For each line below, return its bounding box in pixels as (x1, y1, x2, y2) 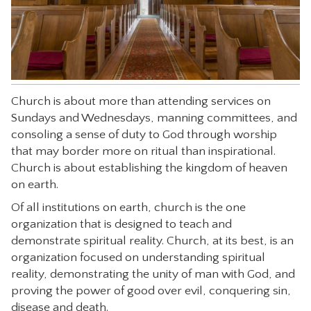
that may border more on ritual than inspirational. (10, 144, 276, 158)
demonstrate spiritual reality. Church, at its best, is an (10, 233, 294, 248)
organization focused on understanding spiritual (10, 250, 265, 264)
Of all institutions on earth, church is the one (10, 200, 246, 215)
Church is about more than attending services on (10, 94, 271, 108)
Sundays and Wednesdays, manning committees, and (10, 110, 297, 125)
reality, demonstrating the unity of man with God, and (10, 267, 295, 281)
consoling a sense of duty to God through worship (10, 127, 277, 142)
